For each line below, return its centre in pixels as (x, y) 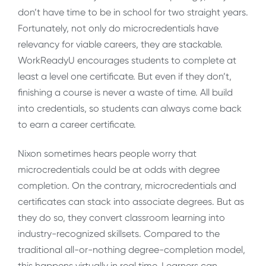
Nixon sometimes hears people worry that (107, 153)
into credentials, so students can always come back (130, 108)
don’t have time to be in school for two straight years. (133, 12)
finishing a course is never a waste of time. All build (125, 92)
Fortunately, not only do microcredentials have (118, 28)
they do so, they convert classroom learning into (121, 217)
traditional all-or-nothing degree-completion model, (132, 249)
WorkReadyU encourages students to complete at (127, 60)
